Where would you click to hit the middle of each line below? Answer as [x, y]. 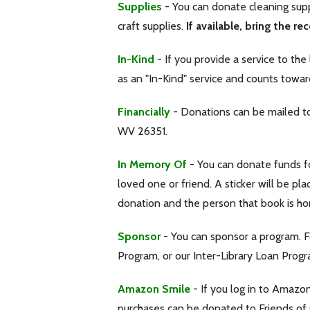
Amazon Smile [154, 289]
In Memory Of [152, 164]
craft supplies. [152, 26]
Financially [144, 111]
